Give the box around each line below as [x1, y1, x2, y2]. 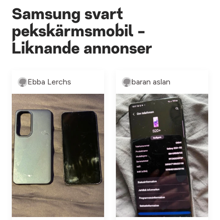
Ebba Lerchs [27, 77, 71, 86]
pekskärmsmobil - [12, 25, 145, 40]
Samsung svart [12, 7, 123, 23]
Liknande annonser [12, 42, 152, 57]
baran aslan [132, 77, 170, 86]
